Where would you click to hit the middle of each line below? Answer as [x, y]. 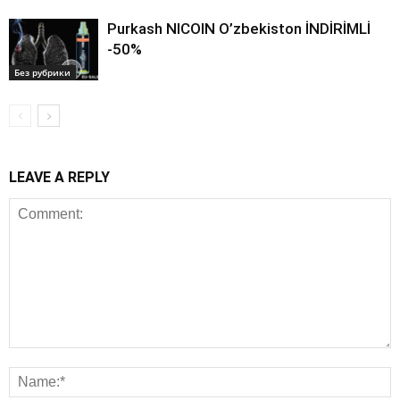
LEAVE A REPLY [59, 178]
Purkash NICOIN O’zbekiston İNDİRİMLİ [239, 29]
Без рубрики [42, 73]
